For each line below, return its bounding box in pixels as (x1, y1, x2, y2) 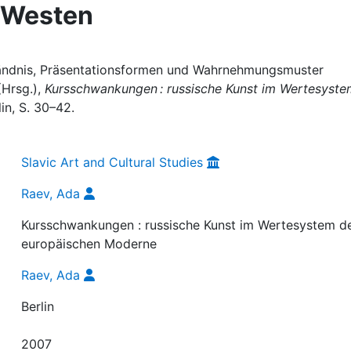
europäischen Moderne (21, 236, 157, 251)
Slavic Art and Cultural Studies (21, 154, 204, 170)
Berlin (21, 299, 55, 314)
